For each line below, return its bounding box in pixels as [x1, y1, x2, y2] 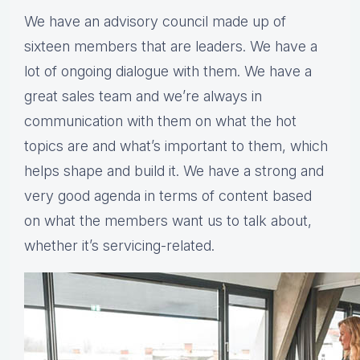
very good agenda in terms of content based [24, 187, 312, 205]
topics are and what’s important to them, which [24, 137, 328, 155]
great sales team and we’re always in [24, 88, 262, 105]
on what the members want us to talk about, [24, 212, 312, 230]
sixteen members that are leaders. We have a [24, 38, 317, 55]
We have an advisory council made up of [24, 13, 286, 31]
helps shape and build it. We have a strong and [24, 162, 324, 180]
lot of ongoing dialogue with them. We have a [24, 63, 312, 80]
